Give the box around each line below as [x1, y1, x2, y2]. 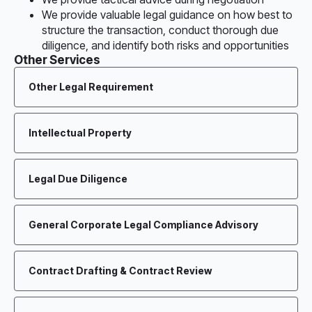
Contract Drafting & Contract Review [29, 265, 212, 276]
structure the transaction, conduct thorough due [42, 23, 279, 37]
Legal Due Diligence [29, 173, 127, 185]
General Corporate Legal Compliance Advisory [29, 219, 258, 231]
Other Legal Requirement [29, 81, 153, 93]
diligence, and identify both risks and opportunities [42, 38, 289, 52]
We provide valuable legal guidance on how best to [42, 8, 292, 22]
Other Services [14, 53, 100, 67]
